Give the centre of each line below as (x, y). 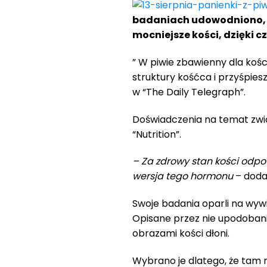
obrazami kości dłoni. (181, 234)
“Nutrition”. (157, 134)
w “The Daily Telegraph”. (189, 92)
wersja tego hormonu (183, 176)
